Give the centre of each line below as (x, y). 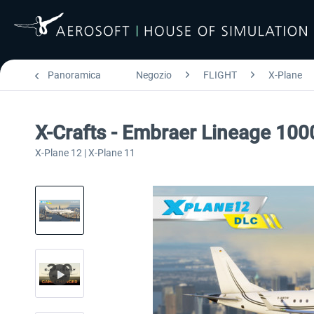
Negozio (154, 75)
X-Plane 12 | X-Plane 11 (85, 153)
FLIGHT (220, 75)
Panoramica (74, 75)
